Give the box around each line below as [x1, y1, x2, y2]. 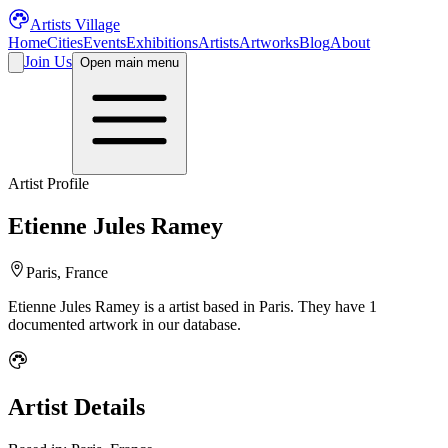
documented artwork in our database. [8, 315, 241, 333]
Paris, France [26, 263, 108, 281]
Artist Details [8, 393, 145, 420]
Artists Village [30, 16, 120, 33]
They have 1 [294, 297, 377, 315]
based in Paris [199, 297, 290, 315]
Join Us [24, 53, 72, 70]
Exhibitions [126, 34, 198, 51]
